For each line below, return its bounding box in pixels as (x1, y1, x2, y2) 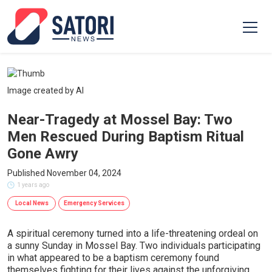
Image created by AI (7, 86, 84, 95)
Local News (15, 200, 49, 206)
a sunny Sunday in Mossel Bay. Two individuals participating (7, 240, 260, 251)
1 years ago (17, 182, 49, 188)
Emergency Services (64, 200, 124, 206)
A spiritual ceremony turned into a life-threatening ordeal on (7, 228, 258, 239)
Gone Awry (7, 145, 78, 162)
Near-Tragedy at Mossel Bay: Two (7, 111, 233, 128)
